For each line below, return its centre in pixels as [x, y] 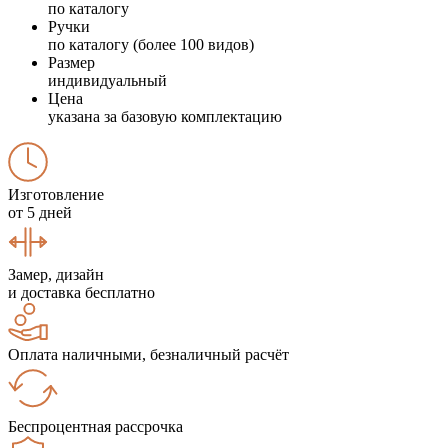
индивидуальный [107, 80]
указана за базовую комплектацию [165, 116]
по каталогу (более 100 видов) [151, 44]
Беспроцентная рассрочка [95, 426]
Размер [71, 62]
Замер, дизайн [56, 274]
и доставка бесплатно [81, 292]
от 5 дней [40, 212]
